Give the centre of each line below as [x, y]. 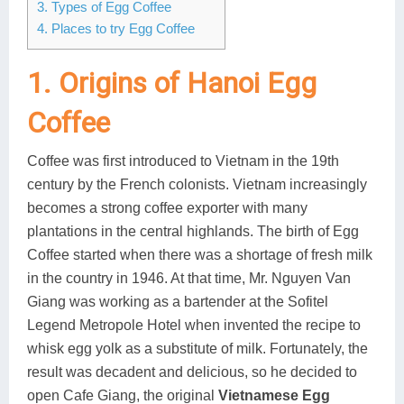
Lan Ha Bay [286, 62]
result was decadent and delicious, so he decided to [192, 372]
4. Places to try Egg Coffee [116, 28]
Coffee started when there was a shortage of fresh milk [200, 254]
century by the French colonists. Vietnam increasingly [197, 184]
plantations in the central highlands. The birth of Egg [193, 231]
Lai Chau [278, 23]
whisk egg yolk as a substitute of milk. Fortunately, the [197, 348]
